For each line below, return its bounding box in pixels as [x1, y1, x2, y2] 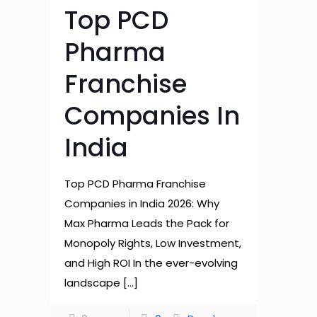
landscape [64, 275, 120, 290]
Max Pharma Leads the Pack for [64, 216, 229, 231]
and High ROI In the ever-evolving [64, 255, 238, 270]
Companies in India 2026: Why [64, 196, 219, 211]
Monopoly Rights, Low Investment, [64, 236, 241, 250]
